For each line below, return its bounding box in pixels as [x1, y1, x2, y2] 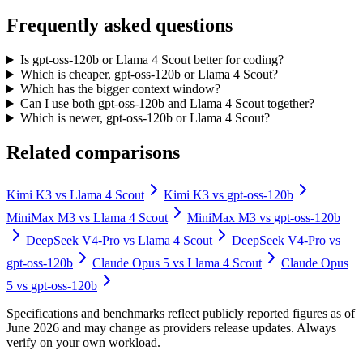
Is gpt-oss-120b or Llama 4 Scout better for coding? [19, 53, 284, 67]
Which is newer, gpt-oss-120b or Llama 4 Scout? [19, 111, 270, 126]
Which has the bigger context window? [19, 82, 220, 96]
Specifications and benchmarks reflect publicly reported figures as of [6, 306, 355, 320]
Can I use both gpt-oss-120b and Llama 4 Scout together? [19, 96, 314, 111]
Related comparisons [6, 142, 180, 164]
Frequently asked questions [6, 15, 233, 36]
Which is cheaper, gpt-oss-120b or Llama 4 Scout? [19, 67, 278, 82]
